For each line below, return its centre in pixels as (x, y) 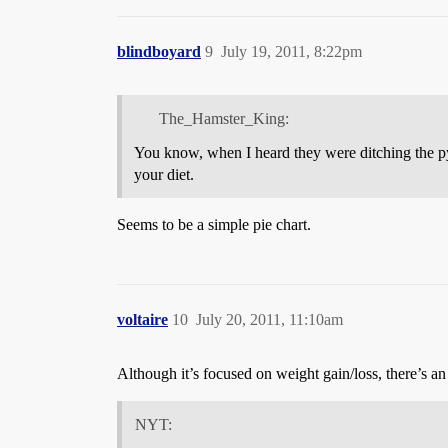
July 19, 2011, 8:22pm (291, 52)
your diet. (164, 174)
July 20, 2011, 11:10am (269, 319)
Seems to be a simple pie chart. (214, 224)
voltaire (142, 319)
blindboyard (159, 52)
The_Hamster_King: (223, 118)
